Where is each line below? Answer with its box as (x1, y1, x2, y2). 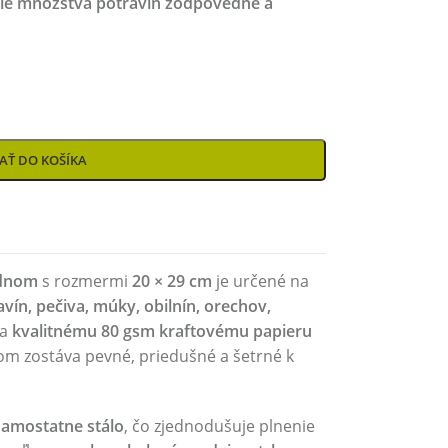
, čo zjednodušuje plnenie (123, 415, 315, 437)
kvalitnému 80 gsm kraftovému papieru (11, 320, 312, 342)
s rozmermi (37, 270, 132, 292)
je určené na (211, 270, 309, 292)
